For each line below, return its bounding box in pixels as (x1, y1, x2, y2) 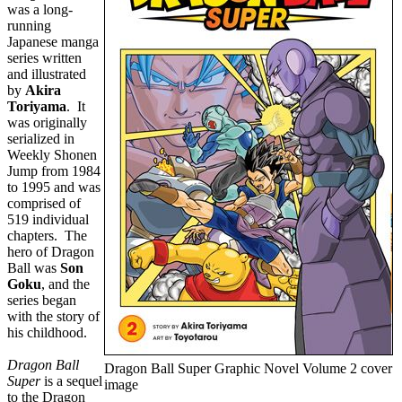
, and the (41, 276, 90, 292)
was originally (7, 115, 87, 130)
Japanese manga (7, 34, 99, 49)
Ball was (7, 260, 60, 275)
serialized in (7, 131, 74, 146)
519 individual (7, 212, 89, 227)
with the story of (7, 309, 100, 324)
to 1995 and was (7, 179, 100, 195)
